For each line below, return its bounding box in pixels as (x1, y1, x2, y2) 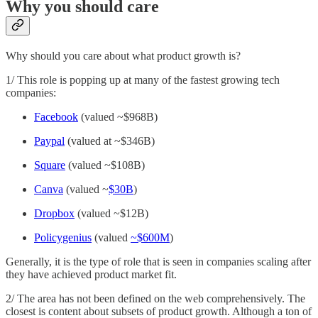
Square (34, 158, 65, 171)
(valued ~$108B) (65, 158, 145, 171)
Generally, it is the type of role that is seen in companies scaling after (6, 255, 311, 268)
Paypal (34, 134, 65, 147)
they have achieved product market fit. (6, 268, 177, 280)
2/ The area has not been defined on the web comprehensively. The (6, 292, 305, 305)
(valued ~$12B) (75, 207, 148, 219)
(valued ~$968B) (78, 110, 158, 123)
